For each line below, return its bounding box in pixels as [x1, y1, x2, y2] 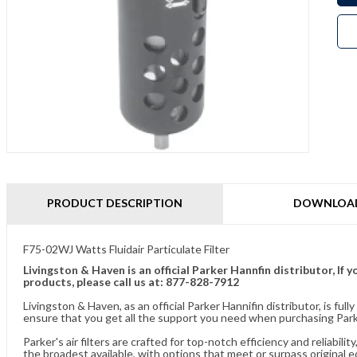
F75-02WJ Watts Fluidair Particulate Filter [23, 242, 229, 256]
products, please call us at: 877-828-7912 [23, 275, 239, 288]
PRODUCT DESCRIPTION [47, 196, 183, 210]
